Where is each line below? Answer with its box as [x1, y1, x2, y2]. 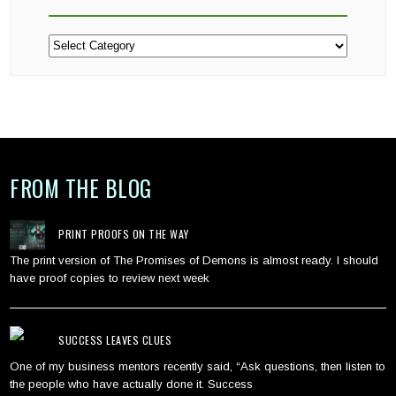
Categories [47, 33, 105, 47]
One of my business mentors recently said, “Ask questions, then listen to [10, 360, 386, 374]
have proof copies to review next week [10, 271, 210, 286]
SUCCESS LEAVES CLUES [58, 332, 172, 348]
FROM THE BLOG [10, 171, 152, 204]
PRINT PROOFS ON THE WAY [58, 226, 189, 242]
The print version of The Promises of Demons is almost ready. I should [10, 254, 379, 268]
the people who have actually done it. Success [10, 377, 254, 392]
